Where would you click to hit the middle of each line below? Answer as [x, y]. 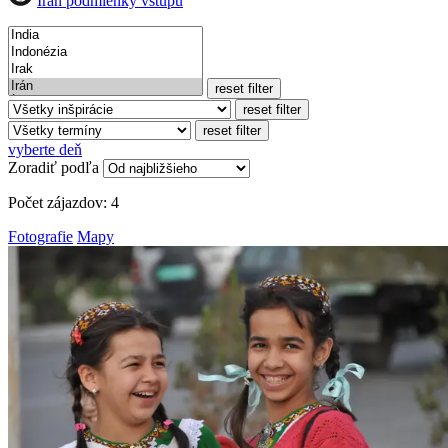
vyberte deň [45, 149]
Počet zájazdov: [59, 202]
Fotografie [40, 236]
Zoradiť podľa [53, 167]
